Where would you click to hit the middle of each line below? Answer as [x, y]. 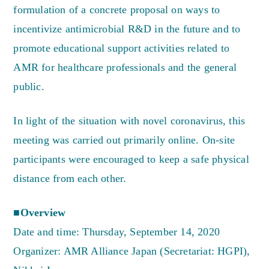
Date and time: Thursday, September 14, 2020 [117, 232]
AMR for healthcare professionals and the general [125, 68]
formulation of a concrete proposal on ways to [117, 10]
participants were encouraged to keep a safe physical [131, 159]
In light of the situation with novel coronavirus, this [129, 121]
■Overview [40, 213]
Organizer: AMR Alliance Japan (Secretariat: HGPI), [132, 251]
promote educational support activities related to [122, 48]
